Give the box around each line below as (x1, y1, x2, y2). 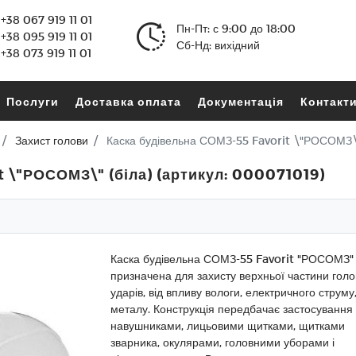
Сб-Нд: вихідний (176, 37, 261, 52)
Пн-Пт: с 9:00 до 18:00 (176, 21, 296, 35)
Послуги (6, 94, 59, 108)
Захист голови (15, 133, 88, 147)
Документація (197, 94, 284, 108)
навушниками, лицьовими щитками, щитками (110, 319, 345, 332)
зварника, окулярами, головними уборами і (110, 335, 335, 349)
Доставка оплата (75, 94, 181, 108)
